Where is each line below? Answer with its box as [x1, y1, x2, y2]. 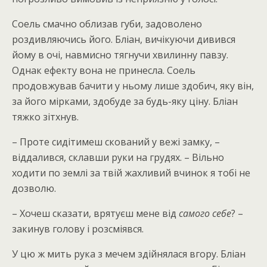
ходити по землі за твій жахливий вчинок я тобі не [12, 166, 250, 179]
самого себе [179, 207, 231, 220]
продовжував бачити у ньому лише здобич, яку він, [12, 79, 254, 92]
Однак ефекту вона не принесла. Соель [12, 64, 195, 77]
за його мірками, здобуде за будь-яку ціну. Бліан [12, 95, 238, 108]
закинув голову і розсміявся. [12, 222, 144, 235]
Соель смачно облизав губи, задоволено [12, 17, 202, 30]
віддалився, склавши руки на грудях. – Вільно [12, 151, 224, 164]
